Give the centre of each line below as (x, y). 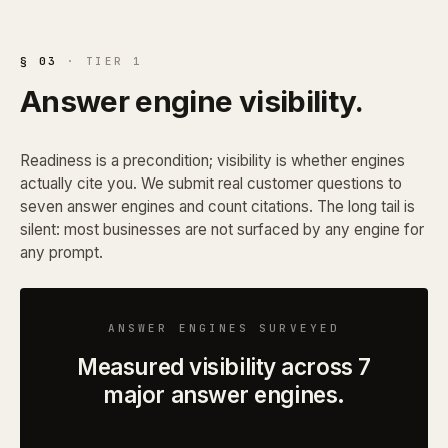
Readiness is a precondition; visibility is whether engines (212, 160)
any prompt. (61, 252)
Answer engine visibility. (192, 100)
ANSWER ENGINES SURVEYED (224, 327)
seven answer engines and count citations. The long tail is (217, 206)
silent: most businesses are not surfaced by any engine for (222, 229)
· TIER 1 (100, 60)
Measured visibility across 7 (224, 366)
